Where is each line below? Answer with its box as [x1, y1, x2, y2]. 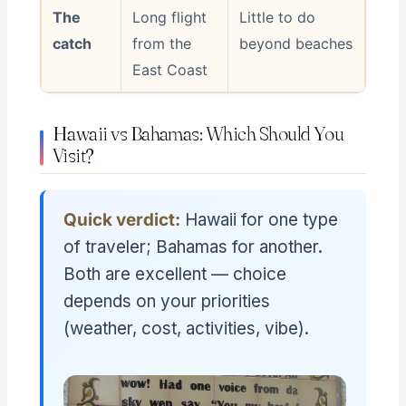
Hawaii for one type [179, 208, 338, 230]
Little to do [238, 8, 315, 27]
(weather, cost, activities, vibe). [63, 317, 309, 339]
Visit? [52, 143, 94, 168]
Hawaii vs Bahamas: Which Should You [52, 121, 344, 146]
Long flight [131, 8, 207, 27]
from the [131, 34, 191, 53]
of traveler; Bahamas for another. [63, 236, 323, 257]
